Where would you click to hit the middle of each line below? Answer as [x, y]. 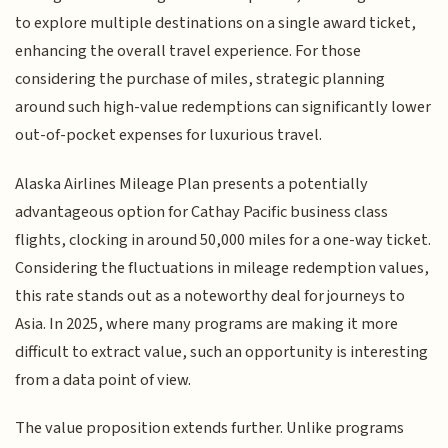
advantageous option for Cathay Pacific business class [202, 211]
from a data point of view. [103, 379]
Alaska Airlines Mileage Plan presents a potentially [192, 183]
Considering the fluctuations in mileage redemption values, [222, 267]
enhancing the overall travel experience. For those [188, 51]
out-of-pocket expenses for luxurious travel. [169, 135]
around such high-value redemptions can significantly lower [223, 107]
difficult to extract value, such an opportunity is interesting [222, 351]
